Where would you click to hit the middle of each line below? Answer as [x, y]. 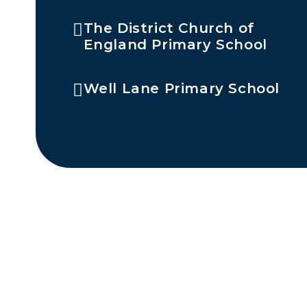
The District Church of [169, 28]
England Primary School [175, 44]
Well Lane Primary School [181, 88]
